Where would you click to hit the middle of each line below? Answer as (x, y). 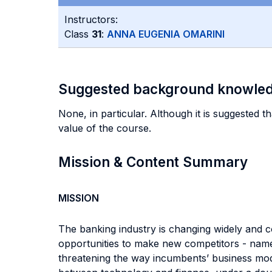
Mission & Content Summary (153, 162)
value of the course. (105, 128)
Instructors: (91, 19)
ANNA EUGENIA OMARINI (166, 34)
